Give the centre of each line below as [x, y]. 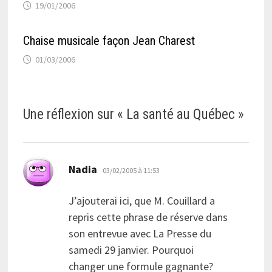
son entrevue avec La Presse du [140, 234]
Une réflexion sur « [74, 115]
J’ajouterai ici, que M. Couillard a [141, 201]
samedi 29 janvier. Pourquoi [131, 250]
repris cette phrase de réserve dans [148, 217]
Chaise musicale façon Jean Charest [109, 41]
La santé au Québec [180, 115]
